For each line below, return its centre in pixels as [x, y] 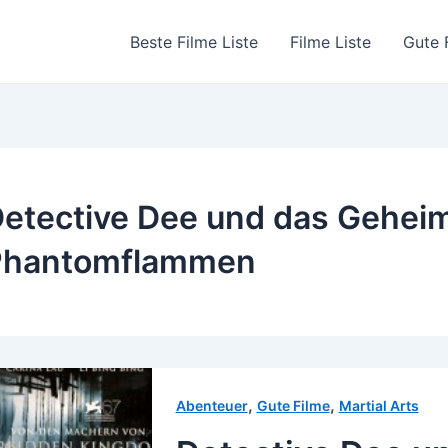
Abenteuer [211, 405]
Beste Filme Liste [193, 41]
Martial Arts [378, 405]
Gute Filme [293, 405]
